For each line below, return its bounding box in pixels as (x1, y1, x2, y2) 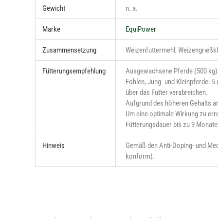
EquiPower (126, 24, 157, 34)
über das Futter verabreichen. (126, 88, 208, 97)
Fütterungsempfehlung (42, 66, 106, 75)
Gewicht (42, 3, 65, 13)
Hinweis (42, 141, 65, 150)
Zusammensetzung (42, 45, 96, 54)
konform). (126, 151, 155, 161)
